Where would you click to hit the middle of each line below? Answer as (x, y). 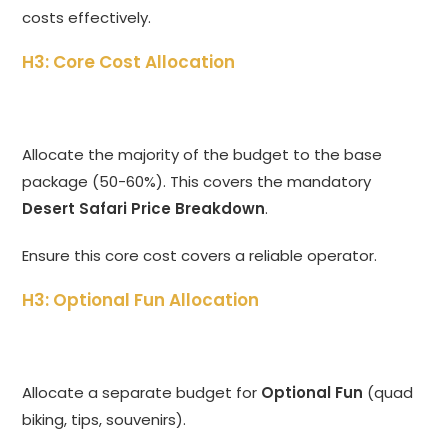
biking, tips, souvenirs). (104, 420)
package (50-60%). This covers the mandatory (197, 182)
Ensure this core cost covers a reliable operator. (200, 256)
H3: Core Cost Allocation (129, 62)
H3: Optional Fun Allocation (141, 300)
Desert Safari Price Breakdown (144, 209)
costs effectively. (87, 18)
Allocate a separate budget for (142, 393)
